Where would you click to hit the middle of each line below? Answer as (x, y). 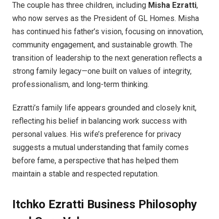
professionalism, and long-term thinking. (81, 85)
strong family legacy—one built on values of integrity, (102, 71)
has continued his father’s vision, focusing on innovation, (108, 32)
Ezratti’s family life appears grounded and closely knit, (104, 108)
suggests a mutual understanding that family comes (100, 147)
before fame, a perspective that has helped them (95, 160)
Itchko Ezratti (50, 205)
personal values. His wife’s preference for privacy (97, 134)
